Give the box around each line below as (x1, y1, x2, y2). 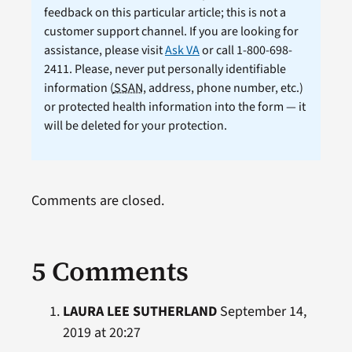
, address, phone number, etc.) (142, 79, 303, 97)
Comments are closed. (31, 191, 164, 211)
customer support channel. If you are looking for (43, 23, 299, 41)
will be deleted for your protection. (43, 117, 227, 135)
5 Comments (31, 253, 189, 290)
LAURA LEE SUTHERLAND (62, 302, 217, 322)
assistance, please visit (43, 42, 165, 60)
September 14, (216, 302, 306, 322)
